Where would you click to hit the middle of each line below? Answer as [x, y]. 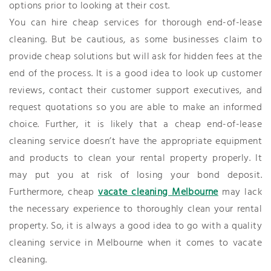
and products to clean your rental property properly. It [135, 158]
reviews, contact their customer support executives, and [135, 91]
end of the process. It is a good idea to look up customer [135, 74]
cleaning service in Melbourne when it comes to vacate [135, 243]
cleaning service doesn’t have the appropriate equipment [135, 142]
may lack [240, 192]
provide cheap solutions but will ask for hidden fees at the [135, 57]
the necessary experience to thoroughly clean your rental [135, 209]
